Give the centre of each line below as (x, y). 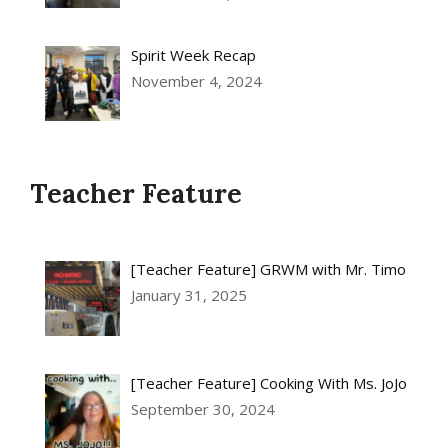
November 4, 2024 (197, 80)
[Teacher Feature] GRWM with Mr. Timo (269, 269)
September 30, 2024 (203, 408)
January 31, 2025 (189, 295)
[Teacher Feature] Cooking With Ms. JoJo (269, 382)
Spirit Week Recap (194, 54)
